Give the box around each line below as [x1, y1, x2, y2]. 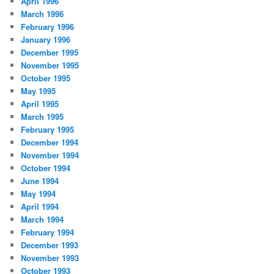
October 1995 [21, 72, 71, 84]
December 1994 [21, 136, 79, 149]
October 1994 [21, 162, 71, 174]
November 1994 [21, 149, 80, 161]
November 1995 [21, 59, 80, 72]
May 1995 [21, 85, 56, 97]
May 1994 [21, 188, 56, 200]
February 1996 [21, 21, 75, 33]
